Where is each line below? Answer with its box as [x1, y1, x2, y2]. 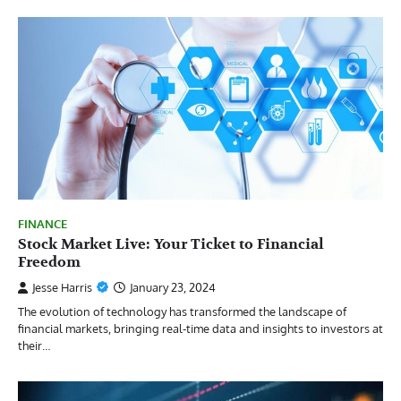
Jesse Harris [32, 279, 92, 294]
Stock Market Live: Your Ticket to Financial [18, 235, 324, 253]
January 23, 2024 [130, 279, 216, 294]
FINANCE [18, 216, 67, 231]
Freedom [18, 252, 81, 271]
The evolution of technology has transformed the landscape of [18, 303, 346, 319]
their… [18, 337, 50, 353]
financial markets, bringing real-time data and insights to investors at [18, 320, 383, 336]
